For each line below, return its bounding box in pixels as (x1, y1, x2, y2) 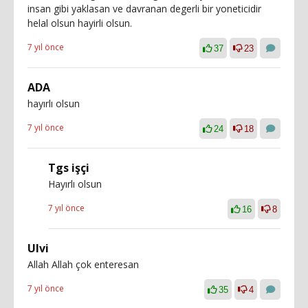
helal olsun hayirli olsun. (27, 16, 132, 30)
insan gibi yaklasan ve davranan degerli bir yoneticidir (27, 1, 261, 15)
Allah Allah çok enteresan (27, 257, 139, 271)
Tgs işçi (48, 159, 89, 175)
